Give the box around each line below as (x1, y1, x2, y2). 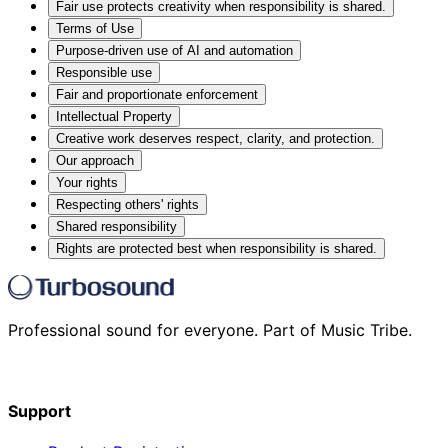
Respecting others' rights (56, 196, 199, 212)
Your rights (56, 174, 118, 190)
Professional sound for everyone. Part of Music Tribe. (8, 319, 412, 340)
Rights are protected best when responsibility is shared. (56, 240, 377, 256)
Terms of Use (56, 20, 134, 36)
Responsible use (56, 64, 152, 80)
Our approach (56, 152, 134, 168)
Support (8, 400, 71, 421)
